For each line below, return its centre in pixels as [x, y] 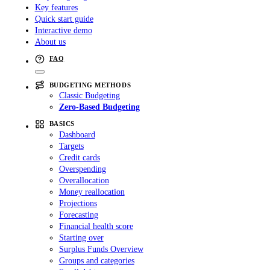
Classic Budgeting [89, 96]
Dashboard [77, 134]
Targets [71, 146]
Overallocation [84, 180]
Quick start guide [64, 19]
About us [50, 42]
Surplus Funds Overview [101, 249]
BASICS [62, 124]
